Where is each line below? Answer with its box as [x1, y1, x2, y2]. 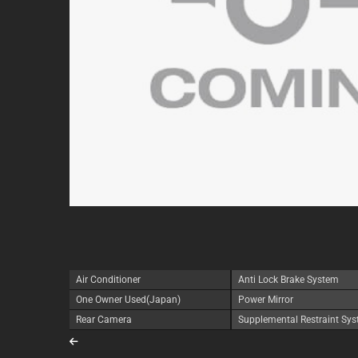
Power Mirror [237, 294, 293, 305]
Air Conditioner [76, 274, 141, 285]
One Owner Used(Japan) [76, 294, 181, 305]
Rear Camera [76, 314, 132, 325]
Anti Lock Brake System [237, 274, 339, 285]
